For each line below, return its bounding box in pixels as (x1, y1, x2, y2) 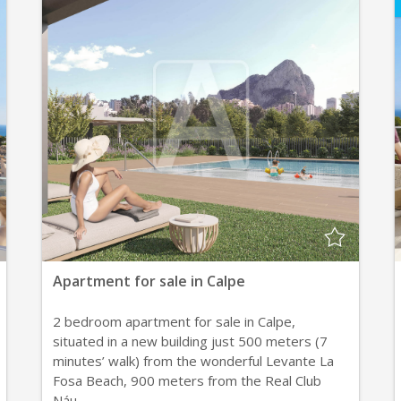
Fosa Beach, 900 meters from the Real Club (53, 371, 322, 389)
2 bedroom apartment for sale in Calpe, (53, 312, 296, 330)
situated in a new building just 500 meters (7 (53, 332, 328, 350)
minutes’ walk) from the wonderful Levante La (53, 352, 335, 370)
